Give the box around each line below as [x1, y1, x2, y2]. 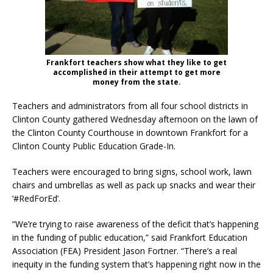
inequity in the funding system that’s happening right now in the [12, 258, 261, 270]
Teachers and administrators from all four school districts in [12, 99, 248, 112]
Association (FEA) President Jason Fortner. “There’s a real [12, 244, 237, 257]
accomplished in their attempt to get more [52, 66, 221, 77]
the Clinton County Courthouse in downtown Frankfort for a [12, 126, 248, 138]
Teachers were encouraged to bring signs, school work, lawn [12, 165, 252, 177]
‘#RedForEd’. [12, 192, 60, 204]
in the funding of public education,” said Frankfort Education [12, 231, 247, 243]
